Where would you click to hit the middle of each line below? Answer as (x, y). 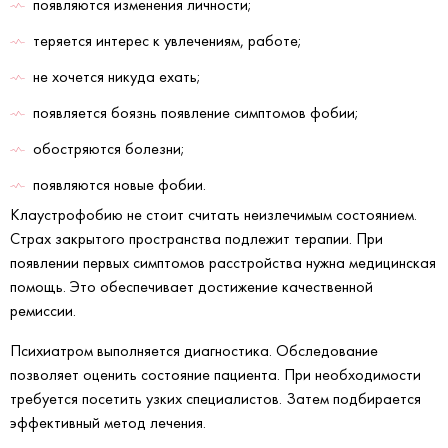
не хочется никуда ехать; (117, 77)
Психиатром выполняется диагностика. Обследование (194, 351)
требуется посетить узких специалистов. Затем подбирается (215, 399)
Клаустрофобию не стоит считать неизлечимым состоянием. (213, 215)
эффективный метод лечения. (108, 423)
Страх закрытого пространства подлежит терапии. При (196, 239)
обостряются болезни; (109, 149)
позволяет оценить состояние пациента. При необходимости (215, 375)
